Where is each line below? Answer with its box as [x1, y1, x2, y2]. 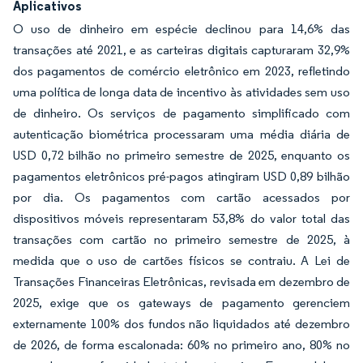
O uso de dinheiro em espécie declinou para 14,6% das [13, 21, 350, 36]
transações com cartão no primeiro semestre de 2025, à [13, 232, 350, 247]
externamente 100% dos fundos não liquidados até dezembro [13, 316, 350, 331]
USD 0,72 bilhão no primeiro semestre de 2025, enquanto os [13, 147, 350, 163]
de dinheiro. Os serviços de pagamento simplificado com [13, 105, 350, 121]
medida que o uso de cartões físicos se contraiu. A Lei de [13, 253, 350, 268]
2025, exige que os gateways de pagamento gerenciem [13, 295, 350, 310]
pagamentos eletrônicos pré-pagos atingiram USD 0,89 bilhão [13, 169, 350, 184]
